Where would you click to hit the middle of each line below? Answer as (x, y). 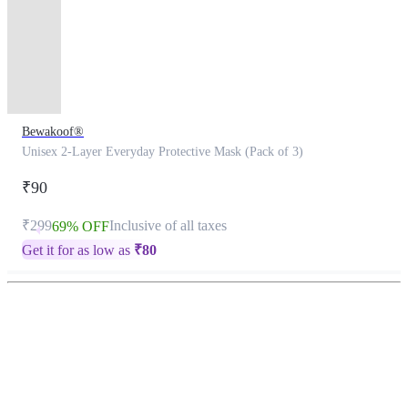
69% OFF (81, 226)
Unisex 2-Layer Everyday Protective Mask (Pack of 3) (163, 152)
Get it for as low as (78, 250)
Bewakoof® (53, 132)
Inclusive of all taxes (168, 225)
